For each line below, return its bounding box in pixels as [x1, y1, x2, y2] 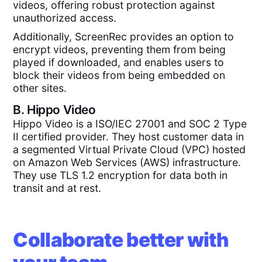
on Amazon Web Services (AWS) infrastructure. [13, 156, 242, 169]
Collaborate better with [13, 227, 229, 251]
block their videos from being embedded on [13, 68, 226, 81]
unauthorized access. [13, 11, 120, 24]
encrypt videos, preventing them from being [13, 43, 226, 56]
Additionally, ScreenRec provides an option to [13, 30, 235, 43]
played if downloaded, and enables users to [13, 56, 225, 68]
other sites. [13, 81, 67, 94]
